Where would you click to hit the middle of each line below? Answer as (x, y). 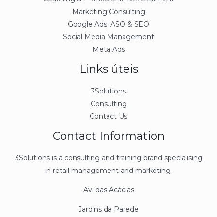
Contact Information (108, 136)
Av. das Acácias (108, 190)
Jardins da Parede (108, 209)
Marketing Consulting (108, 12)
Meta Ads (108, 50)
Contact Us (108, 116)
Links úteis (108, 69)
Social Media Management (108, 37)
